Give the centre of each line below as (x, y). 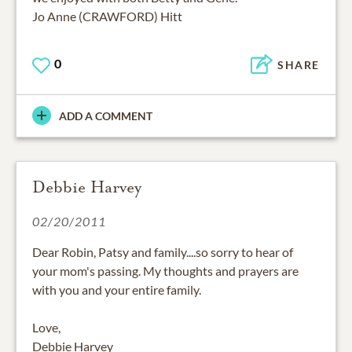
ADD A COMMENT (106, 115)
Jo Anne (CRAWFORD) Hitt (107, 16)
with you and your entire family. (117, 289)
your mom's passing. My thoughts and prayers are (165, 270)
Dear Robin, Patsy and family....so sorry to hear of (163, 251)
